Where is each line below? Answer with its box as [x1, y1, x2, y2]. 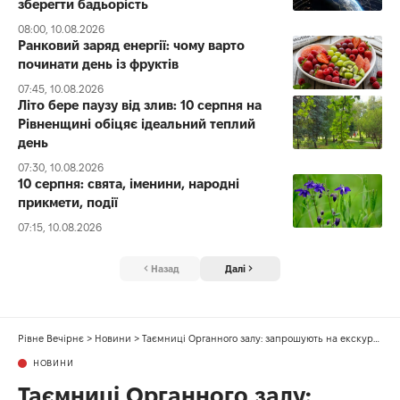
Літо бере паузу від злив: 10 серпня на [18, 96, 262, 112]
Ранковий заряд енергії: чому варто [18, 37, 245, 53]
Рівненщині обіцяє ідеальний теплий [18, 115, 255, 131]
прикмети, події [18, 194, 118, 210]
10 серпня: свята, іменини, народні [18, 175, 239, 191]
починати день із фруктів [18, 55, 179, 71]
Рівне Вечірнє [18, 333, 84, 345]
